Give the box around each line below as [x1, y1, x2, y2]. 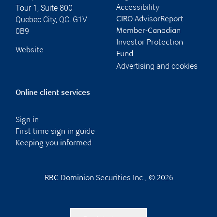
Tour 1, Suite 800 [15, 3, 73, 13]
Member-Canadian [116, 27, 181, 35]
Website [15, 46, 44, 55]
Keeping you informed [15, 139, 92, 148]
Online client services [15, 89, 90, 97]
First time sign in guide [15, 127, 95, 136]
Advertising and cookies [116, 61, 198, 71]
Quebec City [15, 15, 56, 24]
